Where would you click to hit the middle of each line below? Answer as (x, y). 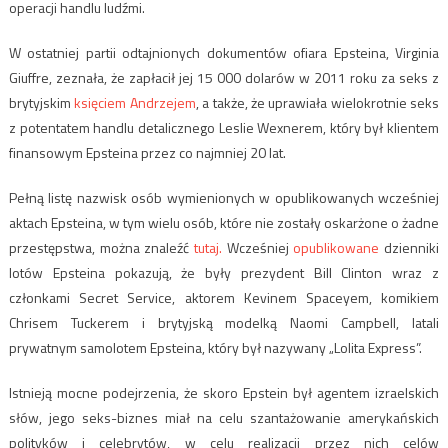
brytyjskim (41, 103)
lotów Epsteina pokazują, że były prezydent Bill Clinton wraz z (224, 273)
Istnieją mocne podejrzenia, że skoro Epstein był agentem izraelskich (224, 393)
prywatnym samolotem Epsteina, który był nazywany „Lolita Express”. (215, 348)
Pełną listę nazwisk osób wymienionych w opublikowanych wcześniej (224, 198)
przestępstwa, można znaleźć (101, 248)
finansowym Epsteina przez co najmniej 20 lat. (147, 153)
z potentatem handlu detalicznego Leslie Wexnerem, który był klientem (224, 128)
